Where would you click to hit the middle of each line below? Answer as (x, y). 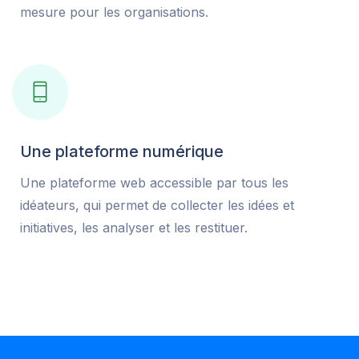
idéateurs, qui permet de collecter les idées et (157, 206)
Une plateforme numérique (122, 152)
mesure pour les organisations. (114, 12)
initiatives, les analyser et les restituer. (134, 228)
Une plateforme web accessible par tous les (154, 183)
